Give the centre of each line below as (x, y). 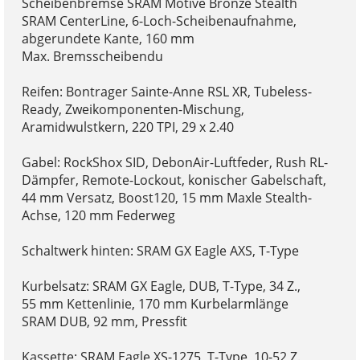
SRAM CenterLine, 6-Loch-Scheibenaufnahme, (159, 21)
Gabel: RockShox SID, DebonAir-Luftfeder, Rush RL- (174, 163)
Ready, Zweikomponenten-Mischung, (133, 110)
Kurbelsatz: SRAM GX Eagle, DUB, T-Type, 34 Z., (161, 286)
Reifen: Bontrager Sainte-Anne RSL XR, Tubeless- (166, 92)
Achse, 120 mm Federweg (98, 216)
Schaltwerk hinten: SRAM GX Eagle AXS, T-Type (160, 251)
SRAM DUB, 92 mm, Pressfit (104, 322)
